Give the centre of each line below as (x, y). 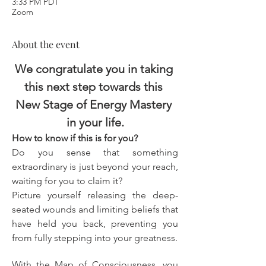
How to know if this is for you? (75, 138)
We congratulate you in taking (95, 69)
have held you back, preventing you (95, 224)
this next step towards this (95, 87)
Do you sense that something (95, 152)
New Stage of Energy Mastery (95, 104)
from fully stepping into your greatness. (95, 238)
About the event (46, 44)
